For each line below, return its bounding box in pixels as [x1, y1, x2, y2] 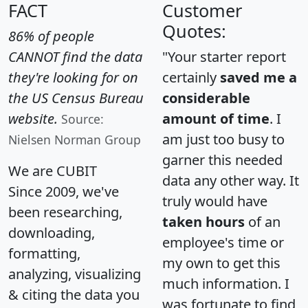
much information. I [162, 274, 289, 293]
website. [8, 109, 58, 128]
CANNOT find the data [8, 47, 142, 66]
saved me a [220, 67, 297, 87]
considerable [162, 88, 250, 107]
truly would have [162, 191, 267, 210]
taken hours [162, 212, 245, 231]
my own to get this [162, 253, 280, 272]
